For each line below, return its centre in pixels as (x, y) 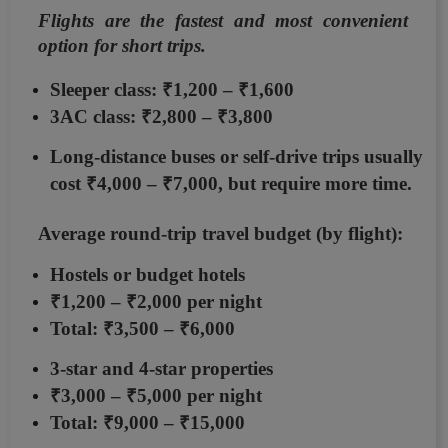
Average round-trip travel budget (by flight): (220, 234)
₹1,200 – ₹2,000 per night (156, 302)
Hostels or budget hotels (147, 275)
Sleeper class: (106, 90)
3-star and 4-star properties (161, 369)
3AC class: (95, 117)
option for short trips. (122, 46)
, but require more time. (315, 184)
